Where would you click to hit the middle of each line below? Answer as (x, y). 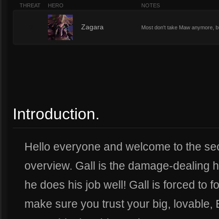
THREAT (30, 5)
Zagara (92, 27)
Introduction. (56, 114)
